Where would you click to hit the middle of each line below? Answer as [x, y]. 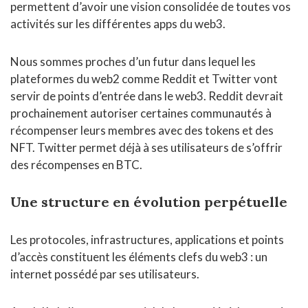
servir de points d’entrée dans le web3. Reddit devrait [147, 96]
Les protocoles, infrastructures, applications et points [147, 240]
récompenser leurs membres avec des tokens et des [142, 131]
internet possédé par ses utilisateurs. [105, 274]
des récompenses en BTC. [76, 165]
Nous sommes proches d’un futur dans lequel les [133, 62]
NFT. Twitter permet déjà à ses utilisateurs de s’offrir [146, 148]
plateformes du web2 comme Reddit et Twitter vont [144, 79]
